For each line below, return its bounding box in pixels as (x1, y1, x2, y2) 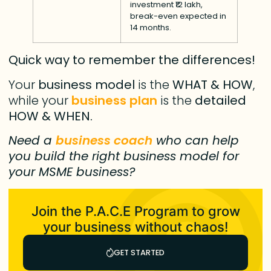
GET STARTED (114, 247, 165, 258)
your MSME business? (8, 163, 135, 181)
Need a (8, 132, 56, 149)
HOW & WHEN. (8, 107, 93, 125)
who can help (152, 132, 240, 149)
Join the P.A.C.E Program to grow (31, 203, 240, 219)
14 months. (130, 22, 172, 34)
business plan (71, 91, 158, 109)
